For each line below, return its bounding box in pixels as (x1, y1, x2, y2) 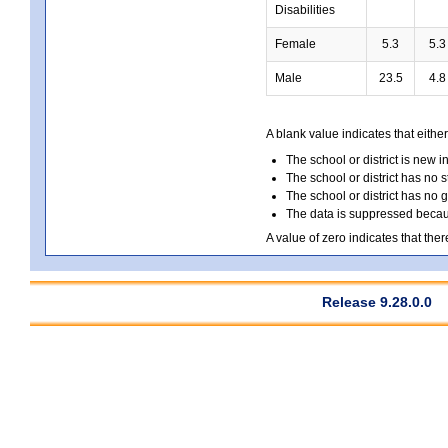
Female (275, 36, 316, 51)
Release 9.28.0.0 (322, 293, 432, 310)
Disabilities (275, 2, 335, 17)
